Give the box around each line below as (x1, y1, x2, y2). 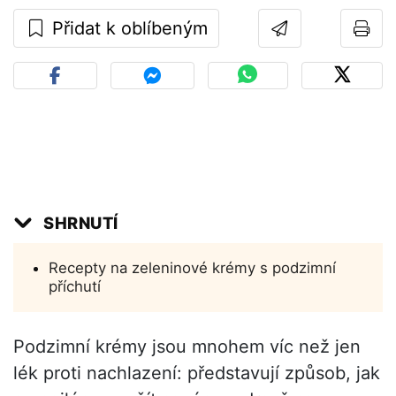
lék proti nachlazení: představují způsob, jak (13, 362, 380, 385)
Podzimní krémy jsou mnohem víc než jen (13, 336, 361, 358)
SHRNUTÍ (43, 213, 118, 233)
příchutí (49, 278, 101, 296)
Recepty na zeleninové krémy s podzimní (49, 259, 336, 278)
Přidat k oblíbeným (47, 18, 208, 40)
